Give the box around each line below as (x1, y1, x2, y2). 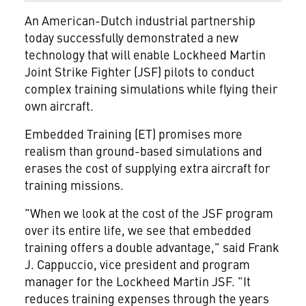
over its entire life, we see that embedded (24, 221, 251, 238)
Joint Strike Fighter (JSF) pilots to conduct (24, 63, 255, 80)
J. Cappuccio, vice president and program (24, 255, 250, 273)
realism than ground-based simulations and (24, 142, 262, 159)
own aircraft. (24, 97, 94, 114)
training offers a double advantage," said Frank (24, 238, 279, 255)
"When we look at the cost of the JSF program (24, 204, 273, 221)
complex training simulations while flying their (24, 80, 278, 97)
